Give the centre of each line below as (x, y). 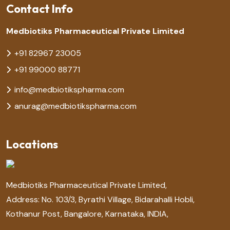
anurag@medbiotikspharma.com (75, 106)
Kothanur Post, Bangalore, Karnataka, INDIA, (87, 214)
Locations (32, 144)
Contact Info (40, 8)
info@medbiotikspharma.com (69, 89)
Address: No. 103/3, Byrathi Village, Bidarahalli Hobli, (100, 199)
